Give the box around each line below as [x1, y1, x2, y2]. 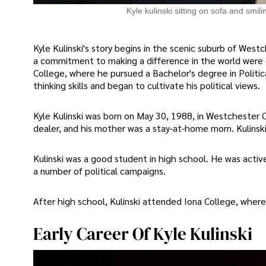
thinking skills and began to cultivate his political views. [33, 78, 260, 91]
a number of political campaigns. [33, 164, 166, 178]
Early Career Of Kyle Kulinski [33, 222, 252, 246]
